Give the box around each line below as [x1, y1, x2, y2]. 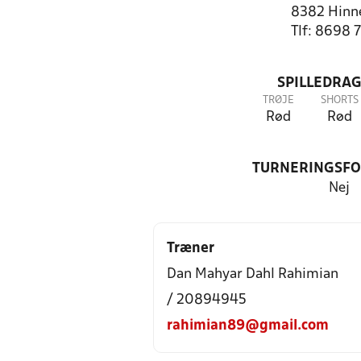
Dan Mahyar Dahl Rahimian [167, 268, 338, 281]
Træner [167, 242, 214, 255]
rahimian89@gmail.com [167, 319, 329, 333]
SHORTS [320, 95, 359, 106]
